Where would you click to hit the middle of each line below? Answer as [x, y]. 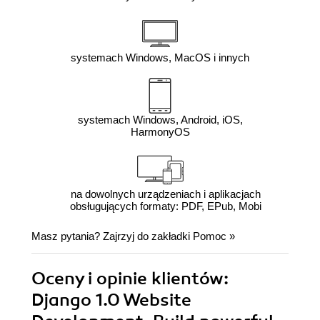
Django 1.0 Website [111, 300]
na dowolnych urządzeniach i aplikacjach [165, 194]
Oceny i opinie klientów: [130, 279]
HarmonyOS [160, 132]
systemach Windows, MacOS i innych [160, 58]
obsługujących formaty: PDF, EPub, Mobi [165, 206]
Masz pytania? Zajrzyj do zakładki [112, 236]
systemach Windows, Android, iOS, [160, 120]
